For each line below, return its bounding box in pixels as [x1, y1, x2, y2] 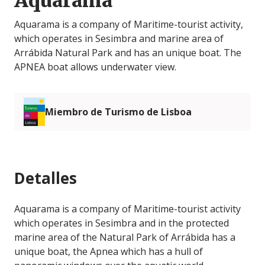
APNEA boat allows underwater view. [14, 60, 176, 74]
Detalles [14, 167, 77, 189]
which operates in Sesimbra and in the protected [14, 216, 229, 230]
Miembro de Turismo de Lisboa [45, 105, 192, 119]
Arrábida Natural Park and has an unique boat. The [14, 46, 241, 60]
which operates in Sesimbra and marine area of [14, 32, 224, 46]
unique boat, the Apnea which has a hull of [14, 245, 203, 258]
